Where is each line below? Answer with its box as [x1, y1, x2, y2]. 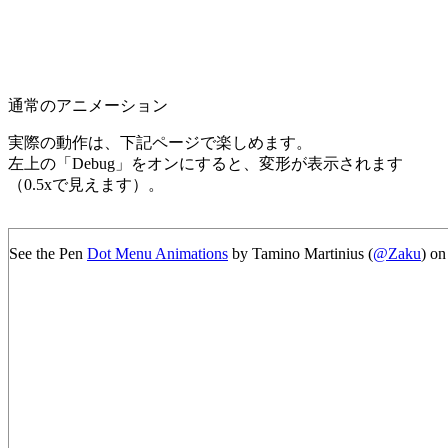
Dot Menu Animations [87, 244, 228, 262]
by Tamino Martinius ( [228, 244, 373, 262]
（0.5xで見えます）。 [8, 175, 164, 193]
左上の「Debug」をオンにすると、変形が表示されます [8, 154, 403, 172]
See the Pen [9, 244, 87, 262]
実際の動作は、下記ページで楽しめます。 [8, 133, 312, 151]
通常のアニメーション [8, 96, 168, 114]
